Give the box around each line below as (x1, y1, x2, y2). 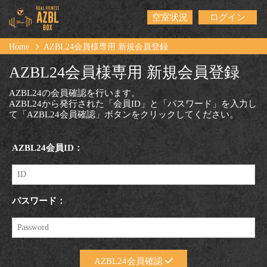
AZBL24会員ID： (12, 142, 83, 153)
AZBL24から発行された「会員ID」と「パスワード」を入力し (9, 98, 257, 108)
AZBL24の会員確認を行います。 (9, 88, 140, 98)
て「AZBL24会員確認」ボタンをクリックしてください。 (9, 109, 238, 119)
